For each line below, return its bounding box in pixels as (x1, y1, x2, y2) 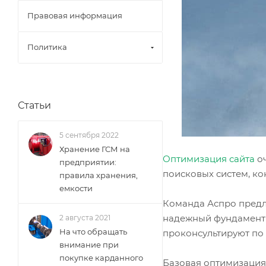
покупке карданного (59, 253, 143, 262)
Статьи (18, 100, 51, 111)
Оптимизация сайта (163, 153, 255, 164)
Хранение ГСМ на (59, 144, 130, 154)
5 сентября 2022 (59, 131, 119, 140)
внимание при (59, 240, 119, 249)
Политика (27, 42, 67, 52)
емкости (59, 183, 93, 193)
